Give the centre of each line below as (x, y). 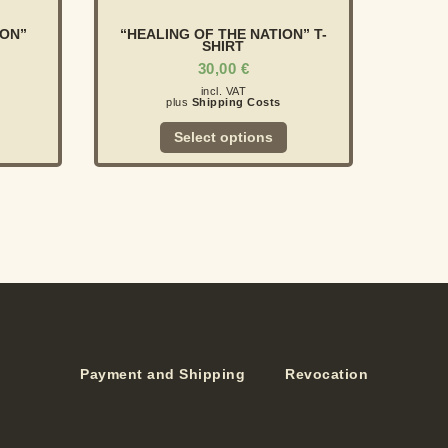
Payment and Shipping (162, 374)
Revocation (326, 374)
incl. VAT (223, 90)
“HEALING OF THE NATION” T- (223, 34)
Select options (223, 137)
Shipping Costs (236, 101)
